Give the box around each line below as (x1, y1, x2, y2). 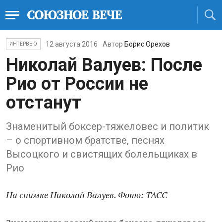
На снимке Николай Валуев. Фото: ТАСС (6, 189, 167, 201)
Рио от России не (6, 73, 148, 94)
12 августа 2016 (45, 40, 98, 48)
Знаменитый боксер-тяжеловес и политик (6, 120, 209, 132)
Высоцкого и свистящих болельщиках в (6, 148, 197, 160)
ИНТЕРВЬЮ (9, 41, 37, 47)
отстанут (6, 92, 81, 113)
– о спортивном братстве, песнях (6, 134, 165, 146)
